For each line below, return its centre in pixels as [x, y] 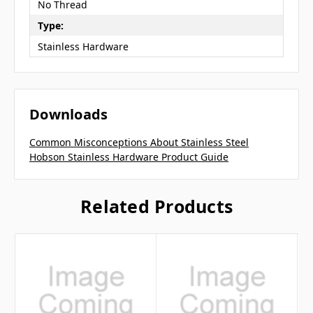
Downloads [69, 115]
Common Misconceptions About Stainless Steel [139, 143]
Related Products [156, 206]
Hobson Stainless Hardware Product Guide [129, 157]
